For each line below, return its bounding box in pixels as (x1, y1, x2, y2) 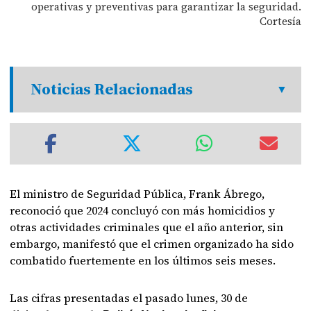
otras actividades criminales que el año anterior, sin (10, 219, 284, 235)
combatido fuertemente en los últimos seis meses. (10, 252, 276, 268)
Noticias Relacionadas (31, 78, 194, 100)
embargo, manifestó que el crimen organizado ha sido (10, 235, 294, 251)
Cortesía (259, 13, 301, 28)
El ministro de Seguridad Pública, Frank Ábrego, (10, 185, 265, 201)
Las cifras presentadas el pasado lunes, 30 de (10, 289, 249, 305)
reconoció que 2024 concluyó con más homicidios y (10, 202, 276, 218)
